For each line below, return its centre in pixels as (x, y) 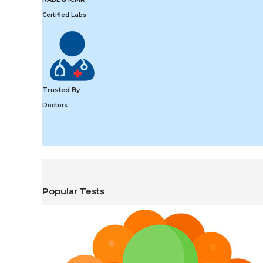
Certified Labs (64, 15)
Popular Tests (73, 191)
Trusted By (61, 90)
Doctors (55, 106)
